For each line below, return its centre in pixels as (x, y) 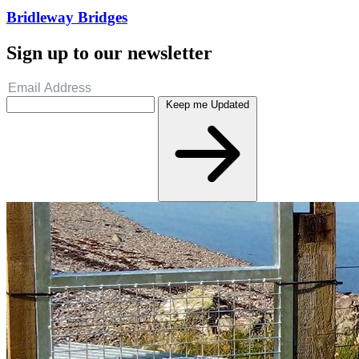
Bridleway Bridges (67, 18)
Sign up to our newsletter (109, 53)
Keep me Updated (208, 105)
